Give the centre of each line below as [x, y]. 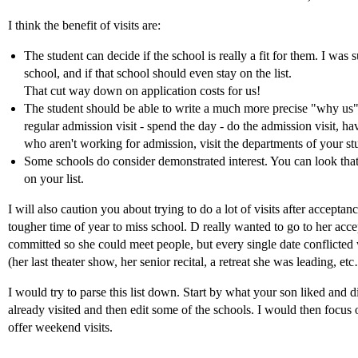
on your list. [54, 179]
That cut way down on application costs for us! [142, 91]
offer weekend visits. [60, 327]
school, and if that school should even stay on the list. [158, 73]
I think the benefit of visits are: [84, 25]
